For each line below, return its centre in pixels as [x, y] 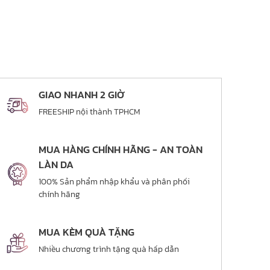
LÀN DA [56, 164]
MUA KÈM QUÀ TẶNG [87, 232]
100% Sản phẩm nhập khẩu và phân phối [115, 181]
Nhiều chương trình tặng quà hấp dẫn [109, 249]
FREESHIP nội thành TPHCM [90, 111]
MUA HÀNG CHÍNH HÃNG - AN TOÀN [121, 149]
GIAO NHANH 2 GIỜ [82, 94]
